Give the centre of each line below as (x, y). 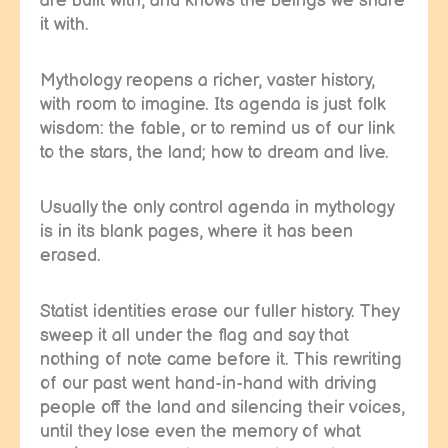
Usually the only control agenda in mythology (217, 208)
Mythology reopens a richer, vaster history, (207, 80)
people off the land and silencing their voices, (222, 407)
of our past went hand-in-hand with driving (208, 383)
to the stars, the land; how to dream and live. (217, 152)
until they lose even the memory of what (200, 431)
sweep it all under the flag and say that (194, 335)
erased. (70, 256)
